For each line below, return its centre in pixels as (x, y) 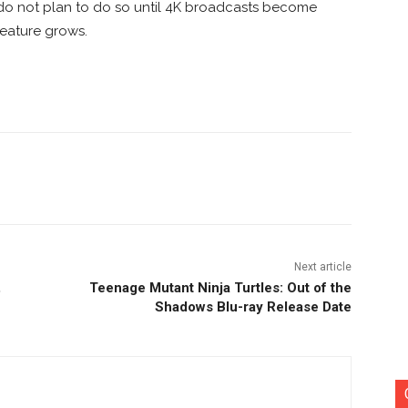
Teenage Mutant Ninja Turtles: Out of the (220, 287)
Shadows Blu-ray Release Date (253, 306)
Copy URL (132, 178)
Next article (322, 266)
